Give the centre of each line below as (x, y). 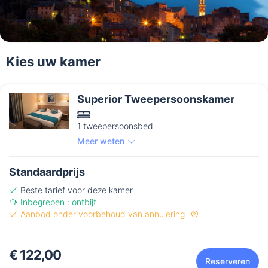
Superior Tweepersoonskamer (156, 99)
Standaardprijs (47, 172)
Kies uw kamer (53, 62)
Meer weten (101, 141)
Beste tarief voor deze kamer (77, 190)
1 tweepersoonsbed (115, 126)
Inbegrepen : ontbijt (58, 202)
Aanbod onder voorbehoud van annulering (104, 214)
